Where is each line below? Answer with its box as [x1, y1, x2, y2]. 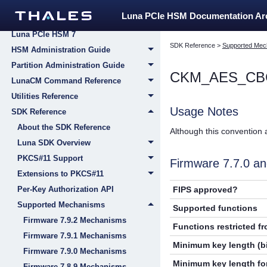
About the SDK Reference [17, 123, 110, 132]
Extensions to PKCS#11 [17, 169, 104, 178]
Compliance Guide [11, 4, 80, 13]
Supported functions [173, 203, 258, 213]
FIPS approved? [173, 184, 238, 194]
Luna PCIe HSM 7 [11, 30, 76, 39]
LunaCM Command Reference [11, 76, 121, 85]
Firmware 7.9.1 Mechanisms [23, 231, 126, 240]
